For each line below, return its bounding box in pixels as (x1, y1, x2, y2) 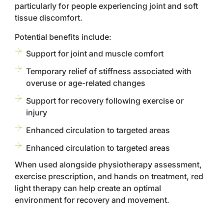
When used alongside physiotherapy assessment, (15, 160, 202, 169)
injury (26, 108, 47, 117)
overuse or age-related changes (26, 78, 145, 88)
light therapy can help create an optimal (15, 183, 161, 193)
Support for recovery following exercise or (26, 96, 184, 106)
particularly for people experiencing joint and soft (15, 1, 198, 11)
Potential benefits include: (15, 32, 111, 42)
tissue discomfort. (15, 13, 82, 23)
